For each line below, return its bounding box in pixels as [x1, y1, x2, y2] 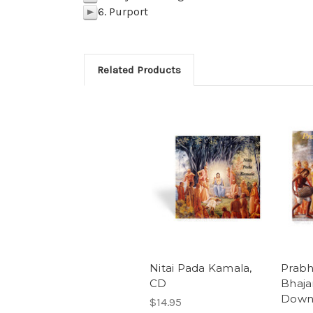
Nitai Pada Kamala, [150, 261, 252, 275]
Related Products [97, 64, 181, 76]
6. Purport [98, 5, 148, 18]
